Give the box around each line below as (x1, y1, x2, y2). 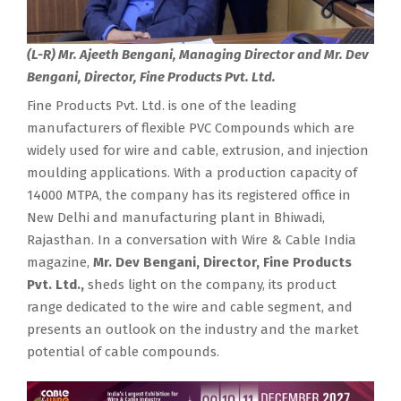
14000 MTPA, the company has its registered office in (27, 186, 351, 203)
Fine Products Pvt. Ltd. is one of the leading (27, 97, 296, 114)
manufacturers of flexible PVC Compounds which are (27, 119, 354, 136)
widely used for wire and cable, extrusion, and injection (27, 141, 369, 158)
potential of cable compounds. (27, 343, 219, 360)
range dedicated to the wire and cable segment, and (27, 298, 353, 315)
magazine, (27, 253, 93, 270)
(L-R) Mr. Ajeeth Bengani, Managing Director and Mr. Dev (27, 46, 369, 63)
